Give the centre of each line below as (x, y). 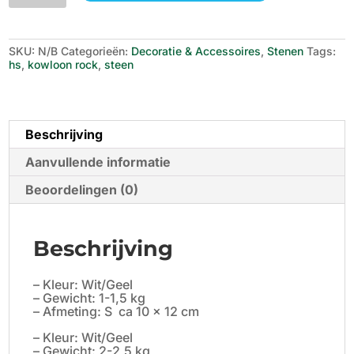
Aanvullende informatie (98, 162)
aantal (26, 28)
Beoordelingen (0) (82, 189)
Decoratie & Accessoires (196, 51)
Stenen (286, 51)
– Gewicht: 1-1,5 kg (90, 298)
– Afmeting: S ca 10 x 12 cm (117, 311)
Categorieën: (96, 51)
